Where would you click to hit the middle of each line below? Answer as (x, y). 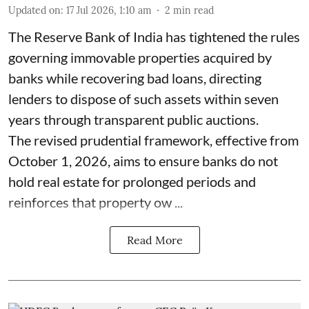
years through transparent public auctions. (133, 120)
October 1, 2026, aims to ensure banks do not (143, 161)
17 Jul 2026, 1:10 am (109, 11)
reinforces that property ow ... (96, 202)
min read (193, 11)
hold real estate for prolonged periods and (132, 182)
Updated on (34, 11)
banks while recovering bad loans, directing (135, 78)
